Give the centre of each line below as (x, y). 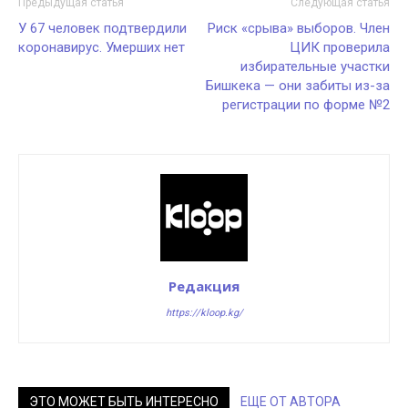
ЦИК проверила (340, 48)
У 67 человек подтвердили (102, 29)
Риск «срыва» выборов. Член (299, 29)
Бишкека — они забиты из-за (298, 86)
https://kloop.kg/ (204, 313)
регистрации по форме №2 (306, 105)
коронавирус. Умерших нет (102, 48)
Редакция (204, 286)
